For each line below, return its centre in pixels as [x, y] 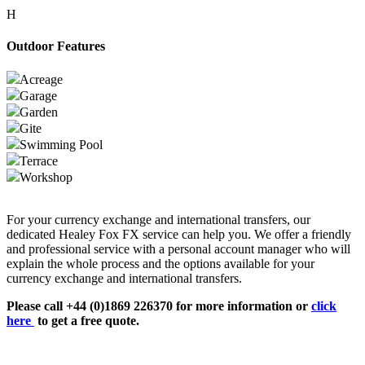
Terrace [39, 161]
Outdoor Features [56, 46]
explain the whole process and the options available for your [161, 264]
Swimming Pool [61, 145]
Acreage [41, 80]
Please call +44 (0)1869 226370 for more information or [159, 306]
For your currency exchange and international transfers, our [158, 220]
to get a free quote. [87, 321]
